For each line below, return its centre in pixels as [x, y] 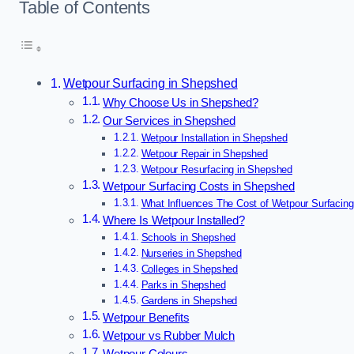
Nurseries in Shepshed [191, 254]
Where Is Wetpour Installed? [174, 221]
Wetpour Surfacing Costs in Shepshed [199, 187]
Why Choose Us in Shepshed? [181, 103]
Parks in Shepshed [183, 285]
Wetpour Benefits [146, 318]
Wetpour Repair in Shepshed [204, 154]
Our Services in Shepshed [169, 121]
